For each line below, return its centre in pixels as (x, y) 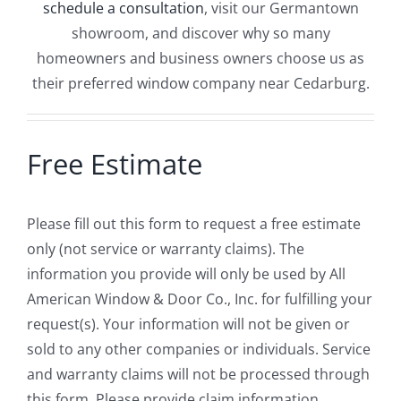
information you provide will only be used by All (186, 274)
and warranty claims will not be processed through (198, 375)
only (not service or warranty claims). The (165, 249)
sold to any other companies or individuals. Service (198, 350)
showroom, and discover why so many (200, 33)
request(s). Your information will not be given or (188, 324)
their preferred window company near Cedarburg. (200, 83)
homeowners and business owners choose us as (200, 58)
